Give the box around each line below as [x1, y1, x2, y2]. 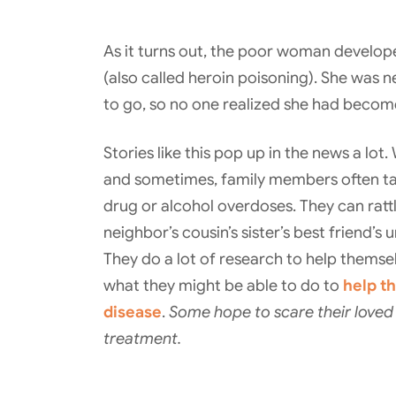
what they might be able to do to [103, 275, 343, 295]
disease [103, 301, 162, 322]
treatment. [103, 328, 181, 348]
